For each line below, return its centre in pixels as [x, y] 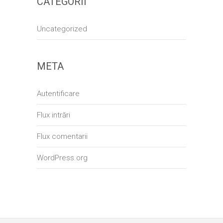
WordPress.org [62, 158]
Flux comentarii [62, 136]
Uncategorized [62, 29]
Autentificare [58, 94]
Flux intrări [54, 115]
